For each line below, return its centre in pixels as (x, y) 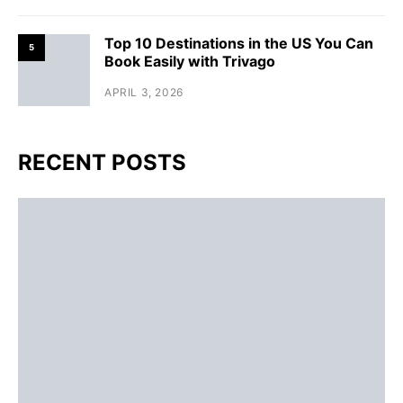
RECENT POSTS (102, 162)
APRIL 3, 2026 (144, 92)
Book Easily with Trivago (190, 61)
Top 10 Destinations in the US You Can (239, 43)
